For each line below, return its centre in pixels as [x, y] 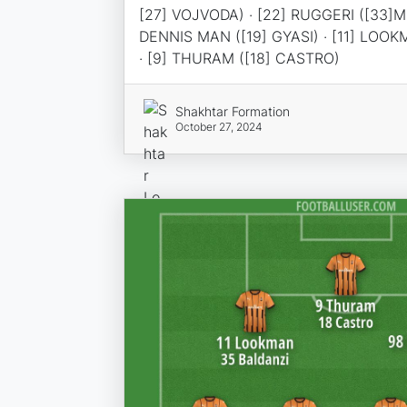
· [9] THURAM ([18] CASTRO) [239, 58]
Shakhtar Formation [233, 111]
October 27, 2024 [219, 126]
